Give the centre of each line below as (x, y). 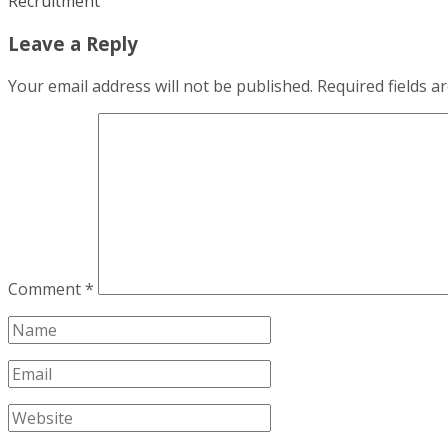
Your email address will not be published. (160, 85)
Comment (46, 288)
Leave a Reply (73, 44)
